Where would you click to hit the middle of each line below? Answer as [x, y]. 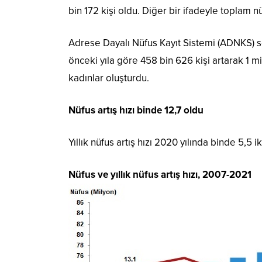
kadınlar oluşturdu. [109, 78]
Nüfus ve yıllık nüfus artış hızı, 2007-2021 [160, 175]
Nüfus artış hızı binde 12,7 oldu [136, 111]
